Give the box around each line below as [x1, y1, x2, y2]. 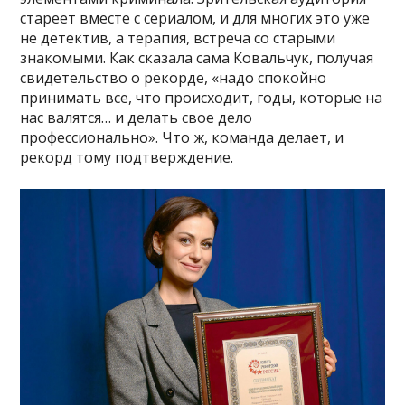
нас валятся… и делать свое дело [20, 108, 253, 128]
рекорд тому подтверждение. [20, 147, 234, 168]
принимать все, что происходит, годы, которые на [20, 88, 383, 108]
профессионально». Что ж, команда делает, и [20, 127, 344, 148]
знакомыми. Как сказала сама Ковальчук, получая [20, 48, 374, 69]
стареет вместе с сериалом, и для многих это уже [20, 8, 371, 29]
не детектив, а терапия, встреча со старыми [20, 28, 336, 49]
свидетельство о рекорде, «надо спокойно [20, 68, 327, 89]
